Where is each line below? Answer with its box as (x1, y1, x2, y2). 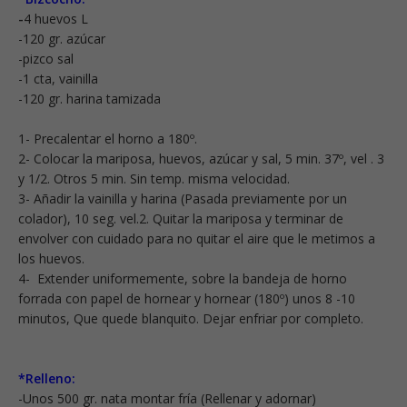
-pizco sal (18, 49, 74, 67)
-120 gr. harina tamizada (18, 89, 161, 107)
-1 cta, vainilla (18, 69, 98, 87)
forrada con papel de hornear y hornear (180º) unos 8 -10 (18, 289, 355, 307)
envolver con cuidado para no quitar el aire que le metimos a (18, 229, 375, 247)
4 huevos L (24, 9, 88, 27)
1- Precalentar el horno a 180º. (18, 129, 197, 147)
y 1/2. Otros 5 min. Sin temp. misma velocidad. (18, 169, 290, 187)
